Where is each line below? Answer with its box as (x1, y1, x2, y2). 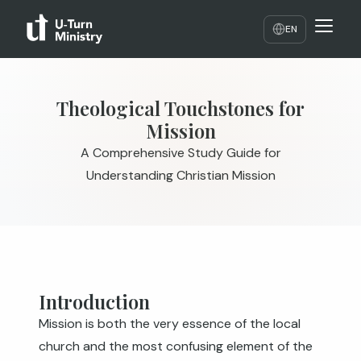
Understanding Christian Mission (85, 167, 276, 184)
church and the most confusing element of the (39, 338, 313, 355)
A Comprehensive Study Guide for (80, 144, 281, 161)
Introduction (39, 288, 150, 314)
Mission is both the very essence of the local (39, 315, 301, 332)
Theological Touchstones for (56, 95, 305, 121)
